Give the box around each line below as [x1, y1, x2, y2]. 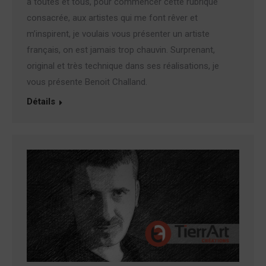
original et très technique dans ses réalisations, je [27, 60, 219, 71]
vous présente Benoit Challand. [27, 76, 147, 87]
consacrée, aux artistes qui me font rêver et [27, 12, 198, 23]
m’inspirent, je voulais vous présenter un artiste [27, 28, 210, 39]
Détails [27, 96, 55, 107]
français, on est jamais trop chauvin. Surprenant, [27, 44, 215, 55]
